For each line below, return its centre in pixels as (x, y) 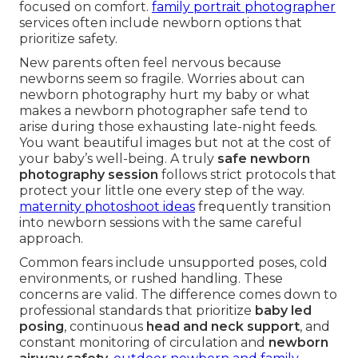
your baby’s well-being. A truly (118, 159)
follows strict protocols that (247, 175)
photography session (89, 175)
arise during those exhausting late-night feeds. (168, 127)
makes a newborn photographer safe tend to (163, 111)
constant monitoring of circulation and (144, 343)
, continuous (105, 327)
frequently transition (263, 207)
